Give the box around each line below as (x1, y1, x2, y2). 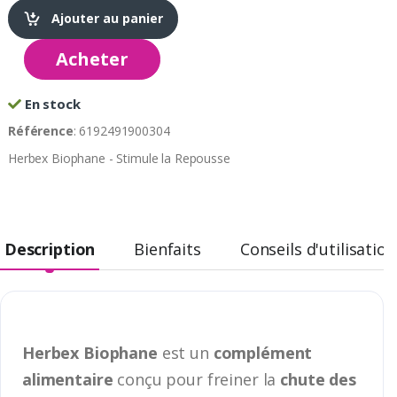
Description (4, 237, 96, 260)
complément (213, 341, 313, 363)
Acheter (56, 46, 128, 71)
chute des (280, 368, 356, 390)
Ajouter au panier (48, 9, 163, 27)
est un (157, 341, 214, 363)
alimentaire (22, 368, 113, 390)
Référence (8, 121, 74, 139)
